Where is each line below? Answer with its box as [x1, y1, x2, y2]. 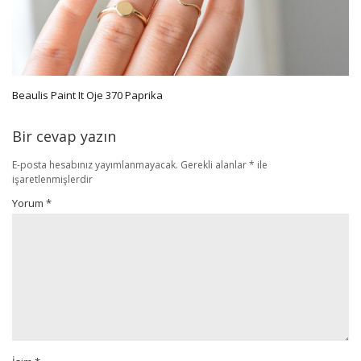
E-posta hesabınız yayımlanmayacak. [12, 157, 178, 172]
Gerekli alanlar [180, 157, 249, 172]
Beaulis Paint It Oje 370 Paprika [12, 87, 163, 102]
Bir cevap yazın [12, 126, 116, 146]
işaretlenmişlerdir [12, 172, 93, 186]
